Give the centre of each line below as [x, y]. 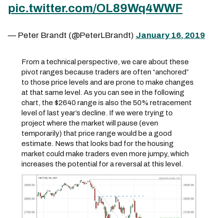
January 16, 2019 [170, 35]
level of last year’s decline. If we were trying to [97, 113]
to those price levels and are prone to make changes [108, 82]
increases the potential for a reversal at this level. [102, 164]
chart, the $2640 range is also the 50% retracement [107, 102]
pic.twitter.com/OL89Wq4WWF [95, 8]
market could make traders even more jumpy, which [105, 154]
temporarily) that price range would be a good [97, 133]
